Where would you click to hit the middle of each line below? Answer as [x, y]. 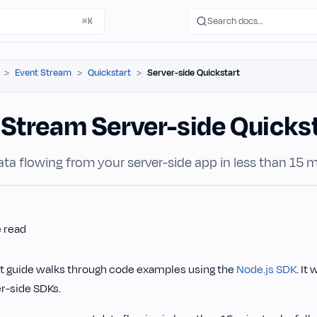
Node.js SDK [266, 270]
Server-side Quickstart [194, 73]
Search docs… [235, 21]
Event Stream [43, 73]
